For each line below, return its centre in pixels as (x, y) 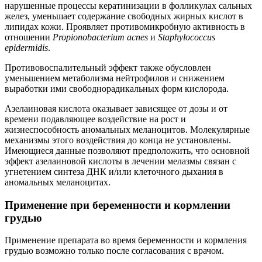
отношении (29, 37)
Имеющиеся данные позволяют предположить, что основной (127, 150)
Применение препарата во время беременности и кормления (126, 240)
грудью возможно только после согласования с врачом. (114, 251)
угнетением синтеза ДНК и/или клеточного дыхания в (114, 171)
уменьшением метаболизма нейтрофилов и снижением (115, 78)
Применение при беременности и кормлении (118, 205)
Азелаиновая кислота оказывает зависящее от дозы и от (116, 108)
